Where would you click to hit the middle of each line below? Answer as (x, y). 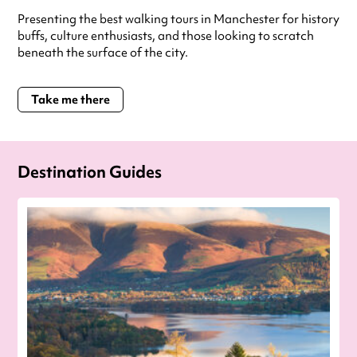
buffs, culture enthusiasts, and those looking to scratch (166, 36)
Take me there (71, 100)
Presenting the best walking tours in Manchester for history (178, 20)
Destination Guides (90, 172)
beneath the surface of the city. (103, 53)
